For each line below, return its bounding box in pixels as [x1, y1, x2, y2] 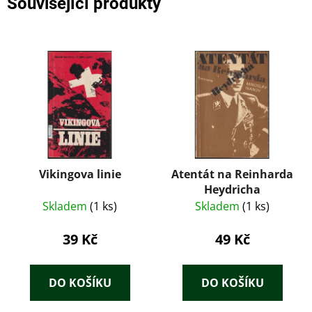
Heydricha [204, 182, 260, 198]
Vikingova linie [38, 166, 121, 182]
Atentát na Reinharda [171, 166, 293, 182]
